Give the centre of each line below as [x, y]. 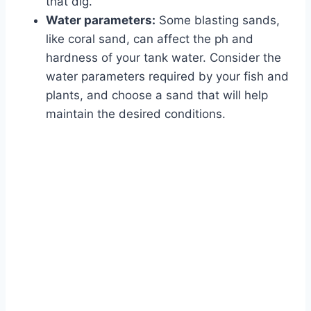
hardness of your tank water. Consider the [163, 58]
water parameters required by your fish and [167, 77]
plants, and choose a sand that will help [157, 95]
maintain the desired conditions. [136, 114]
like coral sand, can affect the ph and [150, 39]
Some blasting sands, [218, 20]
